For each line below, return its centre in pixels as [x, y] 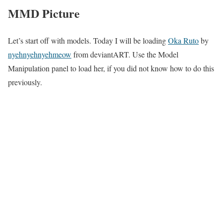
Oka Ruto [183, 40]
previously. [25, 82]
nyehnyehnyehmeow [40, 54]
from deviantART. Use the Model [125, 54]
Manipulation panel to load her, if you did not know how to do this [111, 68]
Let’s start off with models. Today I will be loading [88, 40]
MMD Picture [44, 13]
